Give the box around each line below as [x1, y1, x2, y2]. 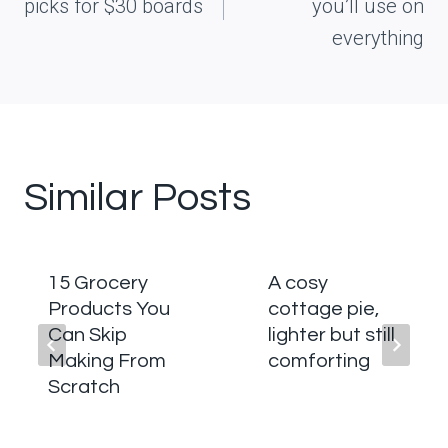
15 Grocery [48, 273, 148, 293]
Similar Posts [24, 177, 251, 218]
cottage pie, [268, 299, 379, 319]
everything [332, 26, 424, 50]
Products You [48, 299, 170, 319]
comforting [268, 351, 370, 371]
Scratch [48, 377, 120, 397]
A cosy [268, 273, 328, 293]
